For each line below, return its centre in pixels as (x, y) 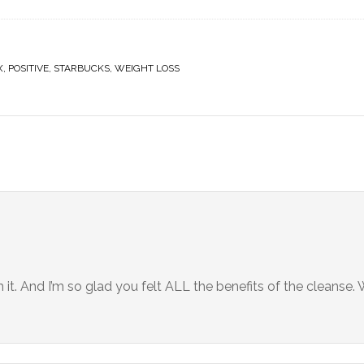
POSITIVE (28, 68)
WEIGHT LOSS (147, 68)
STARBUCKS (82, 68)
